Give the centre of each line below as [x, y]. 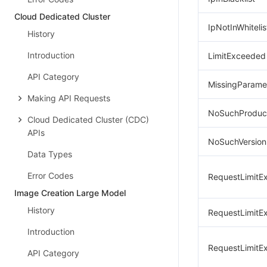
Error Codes [50, 176]
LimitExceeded [237, 56]
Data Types [50, 154]
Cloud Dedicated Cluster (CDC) [88, 119]
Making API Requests [69, 98]
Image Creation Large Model [70, 193]
